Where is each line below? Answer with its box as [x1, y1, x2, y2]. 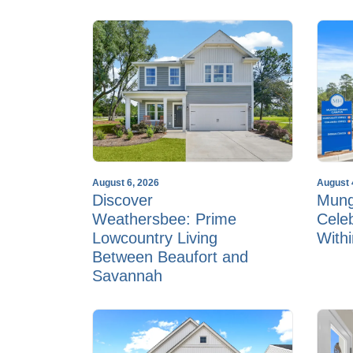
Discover [92, 191, 153, 209]
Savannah [92, 266, 162, 284]
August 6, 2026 [92, 176, 159, 188]
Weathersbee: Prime [92, 210, 236, 228]
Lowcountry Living [92, 229, 217, 247]
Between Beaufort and [92, 247, 248, 266]
